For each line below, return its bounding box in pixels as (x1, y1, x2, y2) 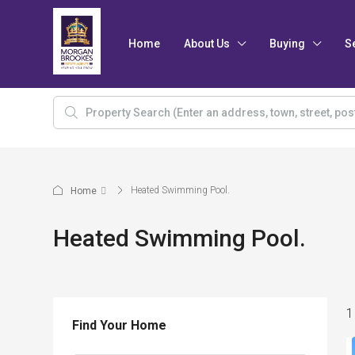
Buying (269, 37, 305, 50)
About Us (184, 37, 230, 50)
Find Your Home (72, 318, 166, 333)
